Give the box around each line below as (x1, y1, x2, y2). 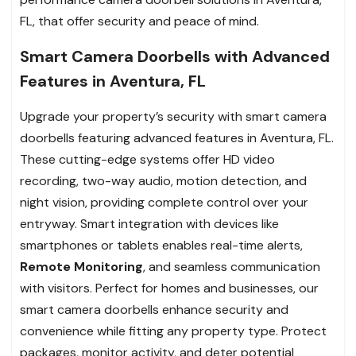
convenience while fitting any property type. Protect (20, 322, 327, 339)
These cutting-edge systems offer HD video (20, 150, 275, 168)
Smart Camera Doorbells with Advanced (20, 45, 330, 67)
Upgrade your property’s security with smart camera (20, 107, 327, 125)
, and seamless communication (143, 257, 320, 275)
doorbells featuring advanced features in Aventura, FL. (20, 129, 334, 146)
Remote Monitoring (20, 257, 143, 275)
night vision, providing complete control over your (20, 193, 308, 211)
